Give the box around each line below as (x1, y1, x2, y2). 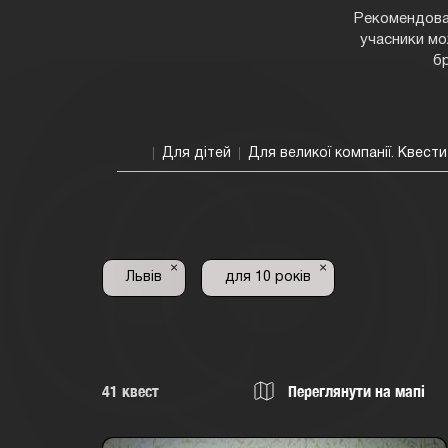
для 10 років (225, 271, 311, 284)
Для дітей (162, 147, 231, 160)
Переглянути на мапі (284, 382, 425, 401)
